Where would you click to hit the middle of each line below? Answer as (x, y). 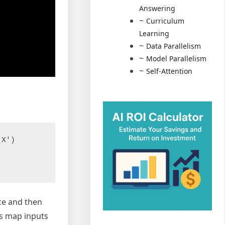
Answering (157, 9)
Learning (154, 34)
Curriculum (165, 21)
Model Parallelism (177, 59)
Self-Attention (170, 71)
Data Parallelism (174, 46)
